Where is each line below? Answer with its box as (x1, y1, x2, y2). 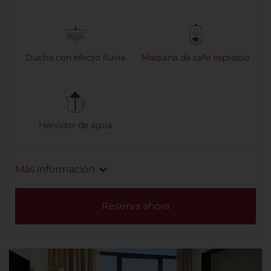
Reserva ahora (102, 200, 169, 212)
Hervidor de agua (39, 120, 112, 131)
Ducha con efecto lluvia (25, 52, 125, 64)
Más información (15, 163, 95, 175)
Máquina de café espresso (142, 52, 250, 64)
